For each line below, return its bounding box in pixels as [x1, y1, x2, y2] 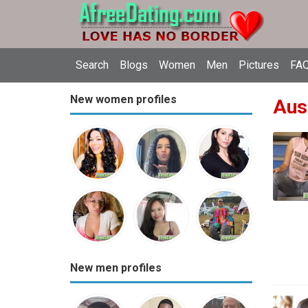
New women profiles [70, 93, 177, 106]
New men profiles [70, 261, 162, 275]
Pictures [239, 58, 279, 71]
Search [76, 58, 109, 71]
